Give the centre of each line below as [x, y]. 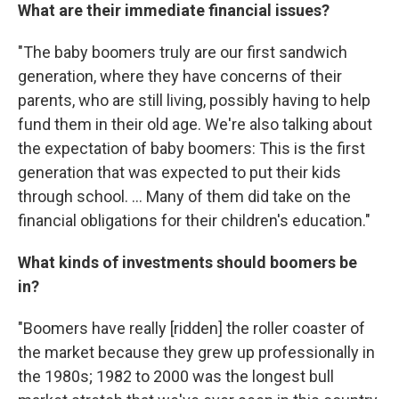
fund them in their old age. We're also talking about [195, 125]
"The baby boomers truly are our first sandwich [183, 53]
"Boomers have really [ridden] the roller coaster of [191, 329]
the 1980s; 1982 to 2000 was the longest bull [176, 377]
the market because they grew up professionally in [196, 353]
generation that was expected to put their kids [179, 173]
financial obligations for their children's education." [194, 221]
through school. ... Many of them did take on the [184, 197]
